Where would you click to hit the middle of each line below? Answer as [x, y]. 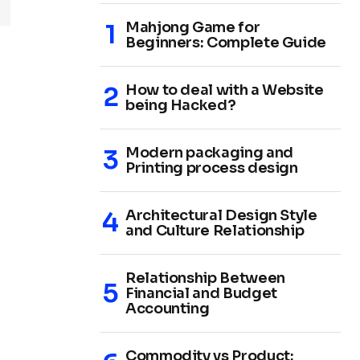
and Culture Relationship [215, 230]
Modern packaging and [209, 152]
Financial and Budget [201, 293]
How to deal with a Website [225, 90]
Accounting [168, 308]
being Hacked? [181, 105]
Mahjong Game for [193, 27]
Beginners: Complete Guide [226, 42]
